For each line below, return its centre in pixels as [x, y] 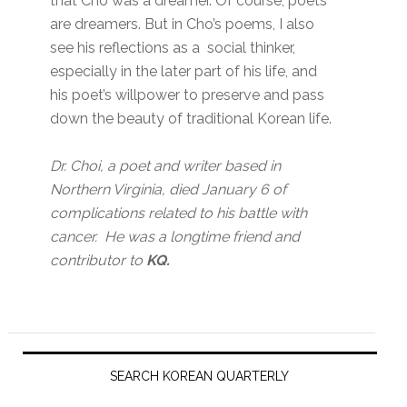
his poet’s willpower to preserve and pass [188, 95]
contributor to [99, 261]
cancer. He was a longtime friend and [175, 237]
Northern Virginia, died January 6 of [169, 190]
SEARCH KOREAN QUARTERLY [200, 377]
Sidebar [55, 382]
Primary [54, 349]
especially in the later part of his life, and [184, 72]
